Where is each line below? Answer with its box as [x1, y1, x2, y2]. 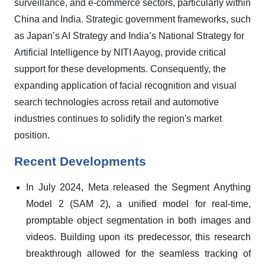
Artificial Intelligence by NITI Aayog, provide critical [14, 47, 226, 57]
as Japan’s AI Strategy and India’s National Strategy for [14, 31, 244, 41]
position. [14, 130, 50, 140]
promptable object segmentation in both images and [26, 215, 251, 225]
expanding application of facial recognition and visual [14, 80, 237, 91]
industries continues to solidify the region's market [14, 114, 222, 124]
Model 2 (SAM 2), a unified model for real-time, [26, 199, 251, 209]
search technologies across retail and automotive [14, 97, 219, 107]
